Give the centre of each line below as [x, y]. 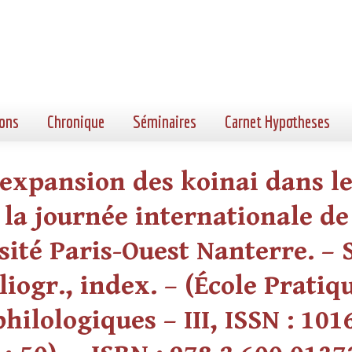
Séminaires [165, 121]
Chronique [76, 121]
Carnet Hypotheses [277, 121]
